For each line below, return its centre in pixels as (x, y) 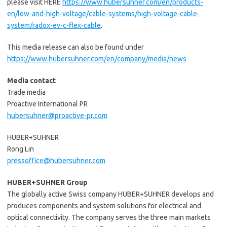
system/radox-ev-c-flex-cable (54, 25)
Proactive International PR (47, 104)
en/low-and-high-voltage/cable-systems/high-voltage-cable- (103, 13)
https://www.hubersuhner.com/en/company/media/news (97, 59)
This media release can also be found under (75, 47)
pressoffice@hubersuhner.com (56, 160)
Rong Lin (21, 149)
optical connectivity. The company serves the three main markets (109, 217)
